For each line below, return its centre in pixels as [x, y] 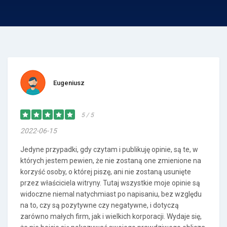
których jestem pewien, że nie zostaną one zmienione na [111, 161]
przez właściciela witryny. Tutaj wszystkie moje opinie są [110, 183]
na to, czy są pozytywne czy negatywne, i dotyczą [100, 205]
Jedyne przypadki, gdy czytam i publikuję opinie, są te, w [109, 149]
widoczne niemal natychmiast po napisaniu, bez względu [111, 194]
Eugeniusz [69, 83]
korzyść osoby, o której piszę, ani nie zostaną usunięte [106, 172]
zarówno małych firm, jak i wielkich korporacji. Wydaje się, [111, 216]
